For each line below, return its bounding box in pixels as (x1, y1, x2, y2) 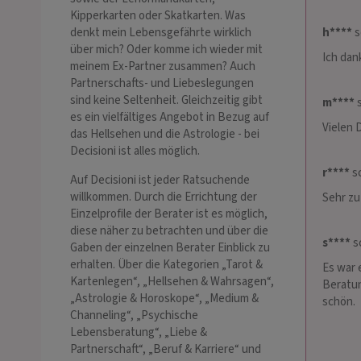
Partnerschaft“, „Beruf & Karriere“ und (70, 341, 261, 359)
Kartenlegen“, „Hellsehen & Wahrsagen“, (70, 273, 274, 291)
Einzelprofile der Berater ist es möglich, (70, 205, 268, 223)
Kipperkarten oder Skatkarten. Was (70, 7, 246, 25)
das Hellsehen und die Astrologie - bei (70, 126, 259, 143)
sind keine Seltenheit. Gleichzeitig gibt (70, 92, 263, 110)
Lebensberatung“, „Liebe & (70, 324, 207, 342)
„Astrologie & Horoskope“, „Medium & (70, 290, 259, 308)
